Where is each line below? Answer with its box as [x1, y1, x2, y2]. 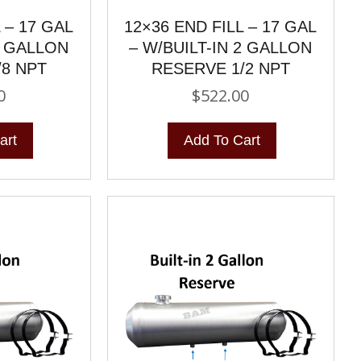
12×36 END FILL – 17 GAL [124, 17, 317, 35]
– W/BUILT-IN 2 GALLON [129, 38, 313, 56]
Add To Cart [184, 131, 261, 148]
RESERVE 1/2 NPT [151, 59, 290, 77]
